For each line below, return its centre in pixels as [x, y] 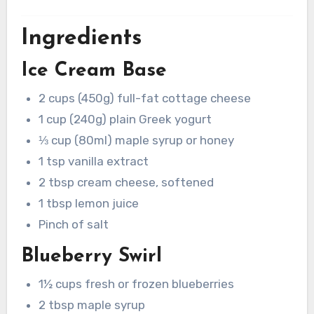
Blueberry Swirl [91, 256]
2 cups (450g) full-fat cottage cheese [145, 98]
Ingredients [81, 39]
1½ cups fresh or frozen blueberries [137, 284]
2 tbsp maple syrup [92, 305]
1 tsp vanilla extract [94, 162]
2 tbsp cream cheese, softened [127, 183]
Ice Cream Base [94, 70]
